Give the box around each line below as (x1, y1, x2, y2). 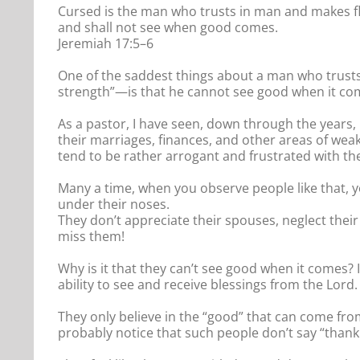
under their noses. (58, 194, 170, 213)
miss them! (58, 227, 125, 245)
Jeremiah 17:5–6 (58, 34, 153, 52)
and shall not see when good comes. (58, 18, 278, 36)
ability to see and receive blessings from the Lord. (58, 275, 358, 293)
